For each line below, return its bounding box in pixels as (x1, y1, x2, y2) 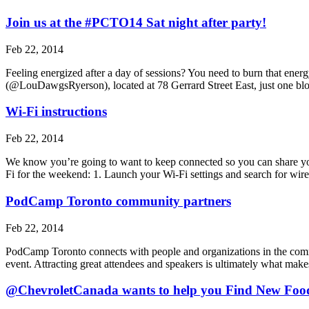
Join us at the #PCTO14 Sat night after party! (6, 15, 266, 30)
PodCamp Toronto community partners (6, 193, 231, 208)
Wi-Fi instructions (6, 104, 107, 119)
